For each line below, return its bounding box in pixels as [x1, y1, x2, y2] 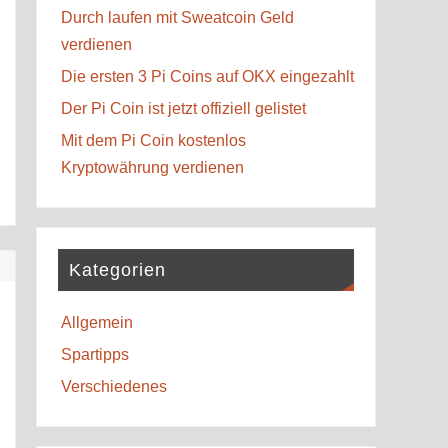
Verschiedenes [60, 378, 167, 396]
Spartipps [60, 346, 129, 364]
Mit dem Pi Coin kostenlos [60, 131, 246, 149]
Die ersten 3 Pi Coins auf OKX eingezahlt [60, 67, 354, 85]
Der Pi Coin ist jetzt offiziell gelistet [60, 99, 306, 117]
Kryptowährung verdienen [60, 158, 244, 176]
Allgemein [60, 314, 133, 332]
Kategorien [68, 259, 166, 280]
